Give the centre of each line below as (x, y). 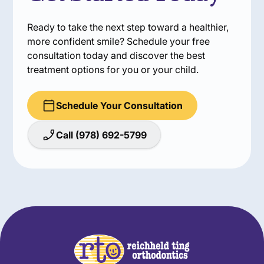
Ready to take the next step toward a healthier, (128, 27)
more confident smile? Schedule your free (119, 42)
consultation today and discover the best (116, 56)
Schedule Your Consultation (120, 106)
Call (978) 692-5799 (102, 135)
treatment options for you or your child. (113, 70)
